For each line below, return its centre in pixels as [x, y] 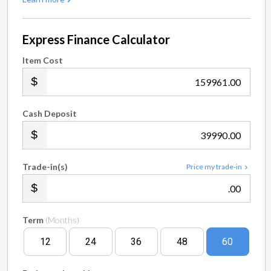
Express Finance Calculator [96, 39]
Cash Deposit [50, 113]
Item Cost [43, 60]
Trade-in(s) [45, 166]
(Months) [62, 220]
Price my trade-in [214, 166]
